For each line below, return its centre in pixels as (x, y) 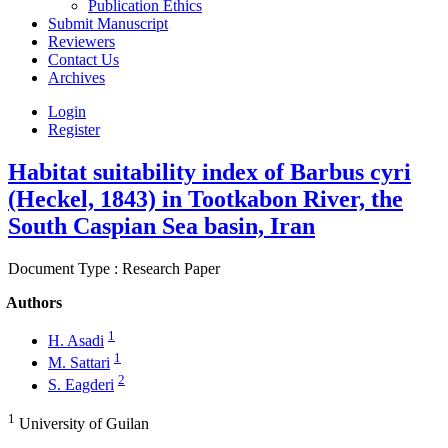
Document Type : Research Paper (114, 268)
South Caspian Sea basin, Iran (161, 225)
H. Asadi (76, 341)
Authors (34, 302)
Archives (76, 77)
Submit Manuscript (108, 23)
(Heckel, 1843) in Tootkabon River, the (205, 198)
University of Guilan (82, 424)
